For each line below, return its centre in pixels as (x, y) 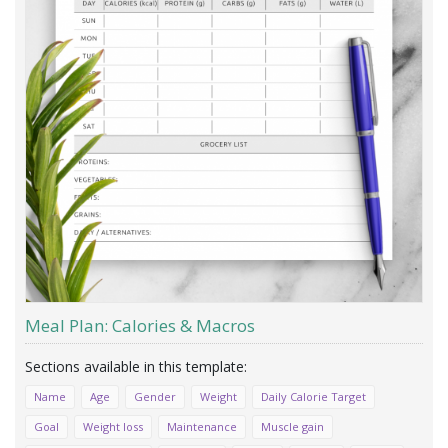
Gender (155, 396)
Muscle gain (292, 426)
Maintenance (202, 426)
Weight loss (113, 426)
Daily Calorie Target (313, 396)
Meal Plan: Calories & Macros (140, 325)
